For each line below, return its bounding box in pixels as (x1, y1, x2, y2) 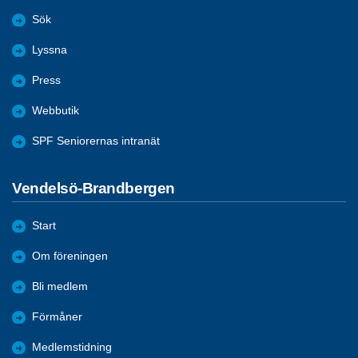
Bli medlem (32, 280, 88, 293)
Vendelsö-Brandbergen (12, 179, 175, 197)
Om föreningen (32, 250, 108, 263)
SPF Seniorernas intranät (32, 134, 160, 147)
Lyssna (32, 43, 67, 56)
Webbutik (32, 104, 79, 117)
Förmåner (32, 311, 82, 324)
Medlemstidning (32, 341, 112, 354)
